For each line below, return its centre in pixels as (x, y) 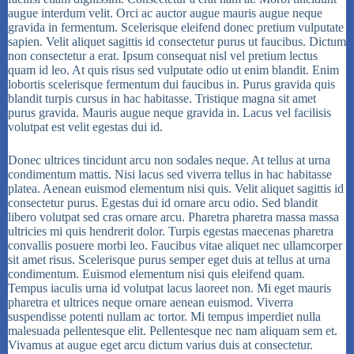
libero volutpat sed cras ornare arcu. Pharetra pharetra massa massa (173, 217)
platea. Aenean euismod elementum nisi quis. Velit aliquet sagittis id (176, 189)
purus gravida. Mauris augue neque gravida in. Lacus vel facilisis (169, 113)
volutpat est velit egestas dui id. (85, 127)
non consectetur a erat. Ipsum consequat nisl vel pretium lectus (163, 56)
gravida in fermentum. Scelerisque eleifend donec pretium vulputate (176, 28)
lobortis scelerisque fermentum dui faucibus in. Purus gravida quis (171, 85)
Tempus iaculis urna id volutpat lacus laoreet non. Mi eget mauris (169, 288)
